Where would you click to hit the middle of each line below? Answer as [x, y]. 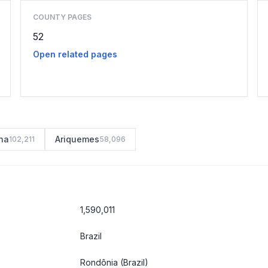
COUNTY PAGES [62, 17]
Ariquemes [77, 139]
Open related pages [75, 54]
